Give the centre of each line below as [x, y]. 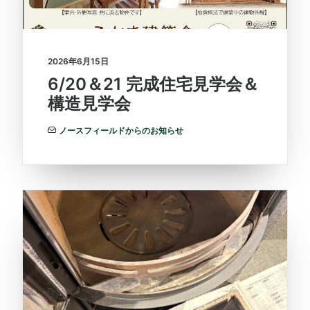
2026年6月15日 [78, 61]
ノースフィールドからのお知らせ [121, 130]
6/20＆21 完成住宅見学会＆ [153, 84]
